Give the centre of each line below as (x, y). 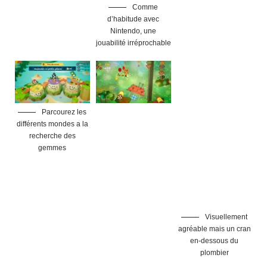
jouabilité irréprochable (133, 43)
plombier (214, 252)
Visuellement (226, 217)
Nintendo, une (133, 31)
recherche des (52, 136)
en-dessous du (215, 240)
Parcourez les (63, 112)
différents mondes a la (52, 124)
